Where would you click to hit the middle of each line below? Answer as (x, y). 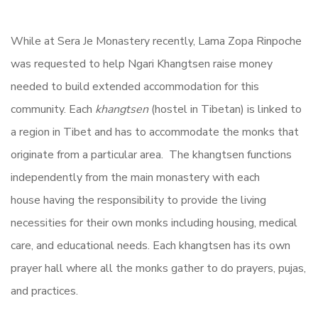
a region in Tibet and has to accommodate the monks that (155, 132)
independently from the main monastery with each (135, 177)
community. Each (53, 109)
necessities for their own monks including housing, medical (154, 223)
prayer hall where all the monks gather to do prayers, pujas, (158, 268)
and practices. (46, 291)
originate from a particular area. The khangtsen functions (151, 154)
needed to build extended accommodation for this (135, 86)
